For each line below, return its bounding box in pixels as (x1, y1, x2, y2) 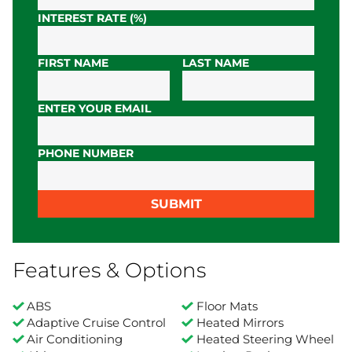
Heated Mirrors (196, 315, 284, 331)
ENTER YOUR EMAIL (38, 101, 151, 115)
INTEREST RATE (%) (38, 11, 147, 26)
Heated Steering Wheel (196, 332, 334, 347)
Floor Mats (196, 299, 258, 314)
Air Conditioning (27, 332, 123, 347)
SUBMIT (150, 196, 202, 211)
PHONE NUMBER (38, 145, 134, 160)
